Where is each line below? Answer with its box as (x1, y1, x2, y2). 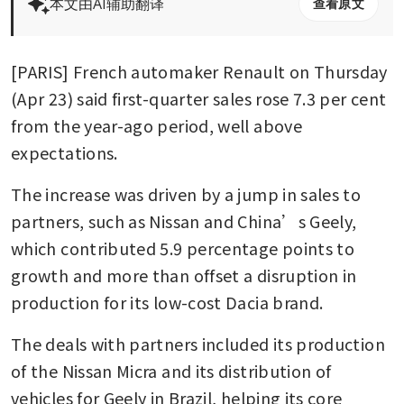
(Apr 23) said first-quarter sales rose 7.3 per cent (11, 86, 387, 110)
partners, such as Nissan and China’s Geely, (11, 208, 357, 233)
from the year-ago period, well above (11, 113, 302, 137)
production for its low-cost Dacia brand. (11, 289, 324, 314)
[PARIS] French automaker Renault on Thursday (11, 59, 388, 83)
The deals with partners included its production (11, 331, 385, 355)
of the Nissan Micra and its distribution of (11, 358, 332, 382)
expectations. (11, 140, 118, 164)
